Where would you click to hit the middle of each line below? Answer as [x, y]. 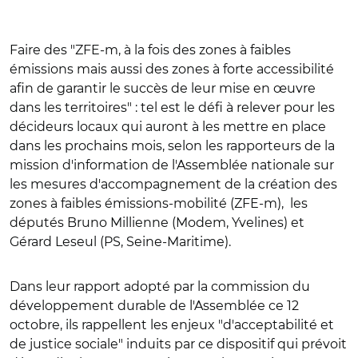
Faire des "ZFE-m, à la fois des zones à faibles [150, 50]
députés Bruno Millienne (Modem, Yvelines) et [157, 222]
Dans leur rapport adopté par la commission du [160, 286]
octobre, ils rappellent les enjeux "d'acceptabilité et [172, 324]
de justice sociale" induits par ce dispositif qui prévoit [178, 344]
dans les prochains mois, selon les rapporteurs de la [172, 145]
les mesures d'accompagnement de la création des [173, 184]
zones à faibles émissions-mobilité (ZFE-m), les [159, 203]
